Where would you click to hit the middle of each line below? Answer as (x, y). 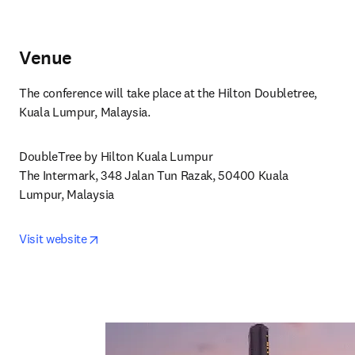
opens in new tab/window (166, 238)
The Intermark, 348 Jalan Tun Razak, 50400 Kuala (154, 175)
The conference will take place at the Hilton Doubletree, (168, 93)
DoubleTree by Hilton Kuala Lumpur (116, 156)
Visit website (53, 239)
